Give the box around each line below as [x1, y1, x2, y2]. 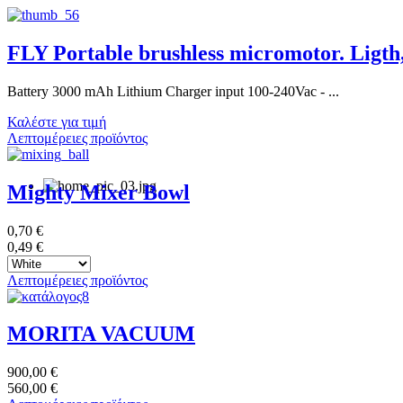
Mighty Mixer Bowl [7, 180, 190, 204]
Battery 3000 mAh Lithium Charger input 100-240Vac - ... [7, 83, 339, 99]
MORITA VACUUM [7, 322, 195, 346]
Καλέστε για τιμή [7, 113, 106, 130]
